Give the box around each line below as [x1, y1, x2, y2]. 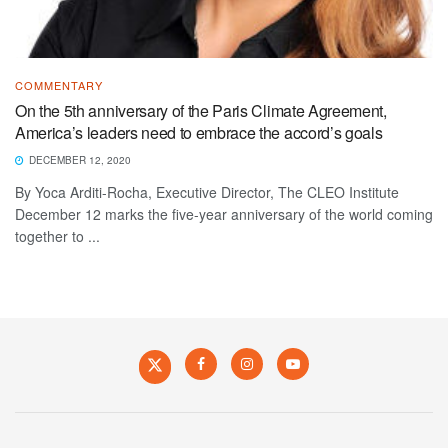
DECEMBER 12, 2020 [26, 152, 131, 167]
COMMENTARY [15, 76, 103, 93]
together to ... [15, 225, 100, 246]
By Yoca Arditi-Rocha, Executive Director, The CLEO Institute [15, 181, 399, 202]
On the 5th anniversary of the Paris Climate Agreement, [15, 98, 387, 122]
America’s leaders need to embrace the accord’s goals [15, 120, 383, 144]
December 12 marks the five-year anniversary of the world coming [15, 203, 433, 224]
